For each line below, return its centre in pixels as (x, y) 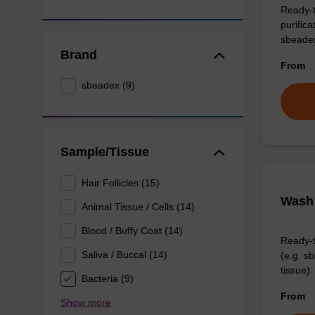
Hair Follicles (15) (121, 182)
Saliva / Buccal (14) (125, 255)
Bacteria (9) (108, 279)
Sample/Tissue (104, 152)
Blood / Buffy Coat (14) (133, 230)
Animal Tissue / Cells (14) (139, 206)
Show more (85, 302)
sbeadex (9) (109, 85)
